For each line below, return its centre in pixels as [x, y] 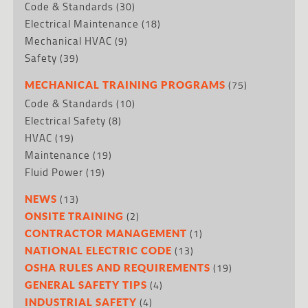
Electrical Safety [66, 120]
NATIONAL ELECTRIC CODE [99, 250]
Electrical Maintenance [82, 23]
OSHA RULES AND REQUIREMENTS [118, 267]
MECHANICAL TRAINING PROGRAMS [125, 84]
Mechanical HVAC [69, 41]
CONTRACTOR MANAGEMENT [106, 233]
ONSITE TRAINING [75, 216]
